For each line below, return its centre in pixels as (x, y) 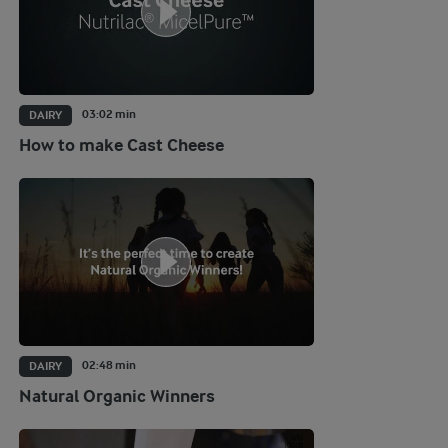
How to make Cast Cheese (121, 147)
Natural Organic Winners (116, 397)
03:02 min (108, 115)
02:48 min (108, 365)
